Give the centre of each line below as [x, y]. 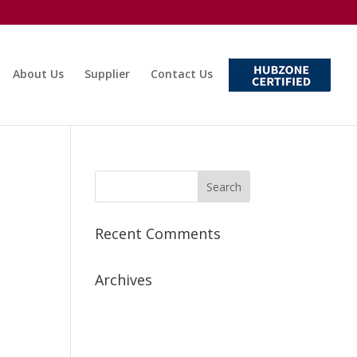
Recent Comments [158, 233]
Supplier [107, 73]
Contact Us [182, 73]
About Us [38, 73]
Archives [124, 280]
